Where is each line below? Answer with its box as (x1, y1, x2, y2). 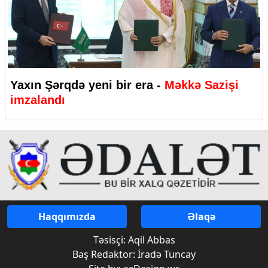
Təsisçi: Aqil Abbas (93, 233, 175, 246)
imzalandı (10, 93, 65, 107)
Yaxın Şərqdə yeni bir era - (10, 78, 165, 92)
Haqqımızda (38, 210, 96, 223)
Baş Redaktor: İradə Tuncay (72, 248, 196, 261)
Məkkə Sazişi (165, 78, 239, 92)
